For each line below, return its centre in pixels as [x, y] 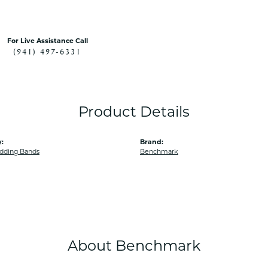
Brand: [152, 143]
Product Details [134, 113]
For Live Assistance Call [47, 42]
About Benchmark [134, 247]
